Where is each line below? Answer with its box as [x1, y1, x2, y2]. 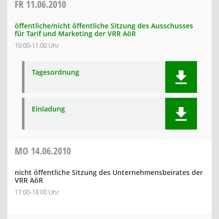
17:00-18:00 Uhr [15, 188, 59, 197]
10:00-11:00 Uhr [15, 41, 59, 50]
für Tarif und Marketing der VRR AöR [15, 29, 136, 38]
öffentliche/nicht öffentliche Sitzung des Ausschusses [15, 21, 193, 30]
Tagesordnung [32, 67, 79, 77]
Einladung [32, 104, 65, 113]
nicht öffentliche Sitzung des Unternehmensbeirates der [15, 168, 203, 177]
